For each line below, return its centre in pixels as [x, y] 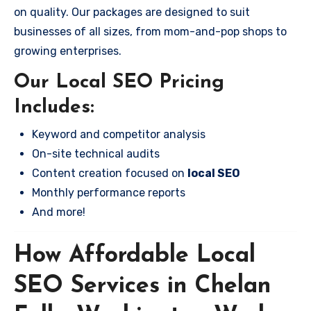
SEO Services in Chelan [142, 286]
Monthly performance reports [109, 192]
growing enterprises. [68, 51]
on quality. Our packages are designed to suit [132, 12]
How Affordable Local [135, 255]
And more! [59, 212]
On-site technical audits [96, 153]
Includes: [54, 108]
